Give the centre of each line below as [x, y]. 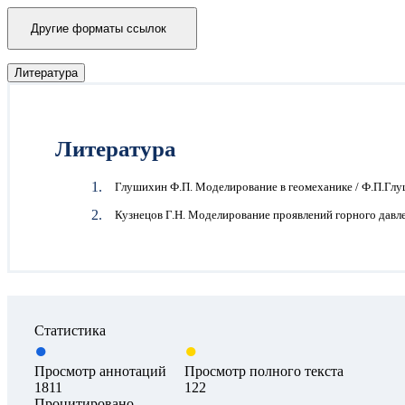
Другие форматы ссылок [99, 29]
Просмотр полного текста [264, 371]
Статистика [70, 330]
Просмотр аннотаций [100, 371]
